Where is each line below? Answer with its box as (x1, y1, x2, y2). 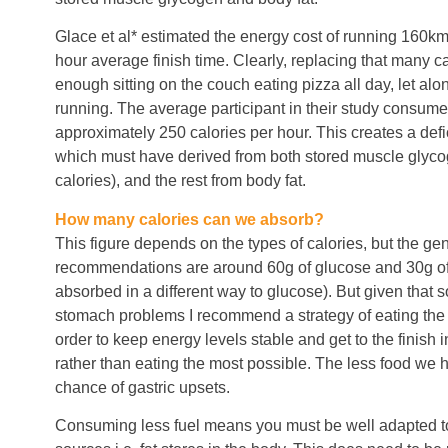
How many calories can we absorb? (55, 210, 324, 228)
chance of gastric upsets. (55, 378, 230, 396)
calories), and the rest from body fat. (55, 172, 306, 190)
